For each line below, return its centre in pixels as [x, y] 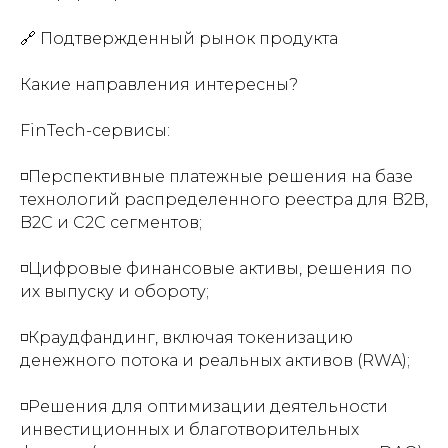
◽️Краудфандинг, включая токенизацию [186, 337]
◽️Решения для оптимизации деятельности [204, 406]
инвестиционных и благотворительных [189, 429]
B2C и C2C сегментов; [111, 222]
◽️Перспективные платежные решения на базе [216, 176]
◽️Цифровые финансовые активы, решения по [216, 268]
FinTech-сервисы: [95, 130]
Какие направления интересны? [159, 84]
